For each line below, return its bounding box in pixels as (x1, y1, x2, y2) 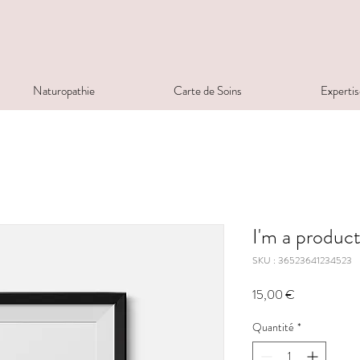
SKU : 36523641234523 (252, 253, 352, 268)
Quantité (252, 319, 294, 335)
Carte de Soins (174, 82, 242, 100)
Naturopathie (33, 82, 95, 100)
